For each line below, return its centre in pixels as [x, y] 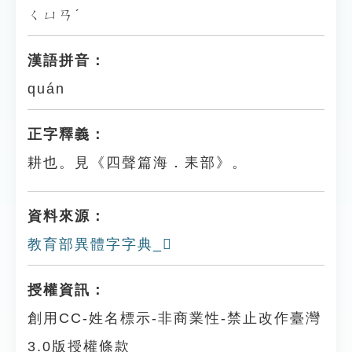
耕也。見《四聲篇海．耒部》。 [137, 163]
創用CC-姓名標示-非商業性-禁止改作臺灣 [174, 318]
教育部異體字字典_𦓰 [100, 244]
